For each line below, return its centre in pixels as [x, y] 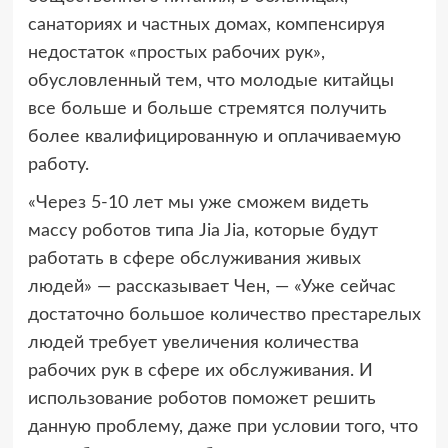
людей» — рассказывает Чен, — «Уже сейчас [211, 287]
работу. [58, 165]
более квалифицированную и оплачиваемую [214, 137]
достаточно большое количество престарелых [224, 315]
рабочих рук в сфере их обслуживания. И [200, 371]
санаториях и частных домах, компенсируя [206, 25]
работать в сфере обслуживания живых [194, 259]
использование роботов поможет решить [201, 399]
